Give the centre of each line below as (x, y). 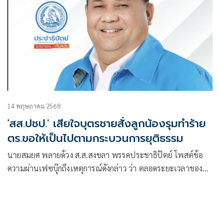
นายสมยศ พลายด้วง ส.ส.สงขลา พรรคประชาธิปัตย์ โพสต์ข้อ (105, 155)
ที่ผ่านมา (22, 181)
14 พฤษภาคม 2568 (34, 106)
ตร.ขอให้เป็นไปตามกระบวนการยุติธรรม (95, 138)
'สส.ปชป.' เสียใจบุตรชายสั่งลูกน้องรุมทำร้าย (107, 123)
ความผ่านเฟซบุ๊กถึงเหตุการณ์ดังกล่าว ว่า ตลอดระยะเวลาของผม (73, 168)
